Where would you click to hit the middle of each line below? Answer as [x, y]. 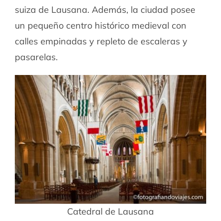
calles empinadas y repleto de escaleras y [101, 41]
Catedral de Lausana [110, 211]
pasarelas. [36, 57]
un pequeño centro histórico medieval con [100, 26]
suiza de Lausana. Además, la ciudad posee [105, 10]
